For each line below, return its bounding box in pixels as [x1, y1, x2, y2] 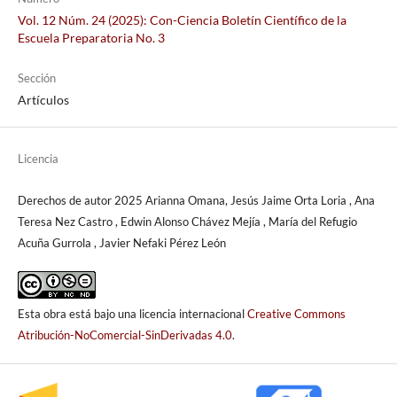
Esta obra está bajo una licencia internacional [17, 306, 247, 321]
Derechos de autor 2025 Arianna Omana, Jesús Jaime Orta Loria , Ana [17, 192, 375, 207]
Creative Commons [246, 306, 346, 321]
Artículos [17, 91, 69, 107]
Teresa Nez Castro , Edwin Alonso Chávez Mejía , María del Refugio [17, 214, 357, 229]
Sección [17, 70, 56, 85]
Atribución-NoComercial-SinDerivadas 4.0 [17, 327, 232, 342]
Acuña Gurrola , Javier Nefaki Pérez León [17, 235, 226, 250]
